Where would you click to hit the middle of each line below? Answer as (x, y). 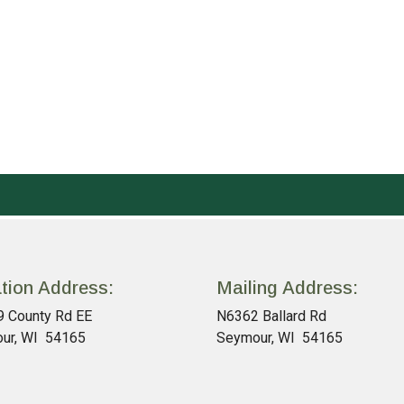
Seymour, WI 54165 (280, 338)
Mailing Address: (287, 288)
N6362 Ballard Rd (271, 316)
